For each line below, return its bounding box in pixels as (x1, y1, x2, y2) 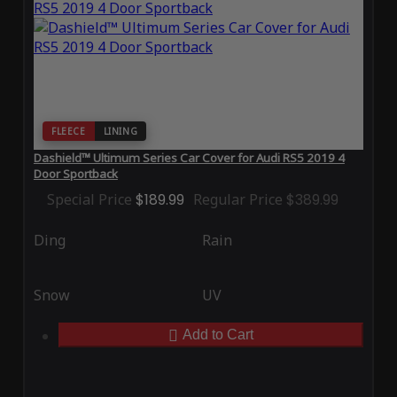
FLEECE (51, 125, 86, 138)
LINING (103, 125, 138, 138)
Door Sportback (33, 166, 118, 183)
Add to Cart (183, 327, 253, 343)
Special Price (46, 190, 132, 210)
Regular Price (192, 190, 283, 210)
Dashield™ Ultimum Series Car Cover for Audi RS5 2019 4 (33, 150, 345, 167)
